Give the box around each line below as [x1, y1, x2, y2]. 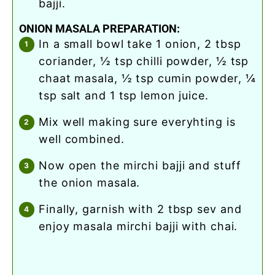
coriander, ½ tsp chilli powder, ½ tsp [39, 54, 249, 68]
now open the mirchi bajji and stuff [39, 158, 48, 172]
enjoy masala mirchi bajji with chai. [39, 219, 238, 233]
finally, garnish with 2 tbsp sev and [39, 202, 46, 215]
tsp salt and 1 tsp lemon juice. [39, 88, 209, 102]
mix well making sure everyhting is [39, 115, 49, 128]
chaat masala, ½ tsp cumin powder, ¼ [39, 71, 256, 85]
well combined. [39, 132, 125, 145]
